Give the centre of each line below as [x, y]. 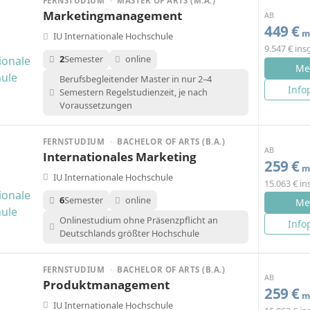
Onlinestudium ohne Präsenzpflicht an [138, 220]
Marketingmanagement [112, 16]
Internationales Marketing [120, 157]
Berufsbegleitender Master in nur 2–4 [135, 79]
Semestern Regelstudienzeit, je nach [133, 92]
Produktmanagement [106, 284]
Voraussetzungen [95, 106]
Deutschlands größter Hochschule [129, 233]
